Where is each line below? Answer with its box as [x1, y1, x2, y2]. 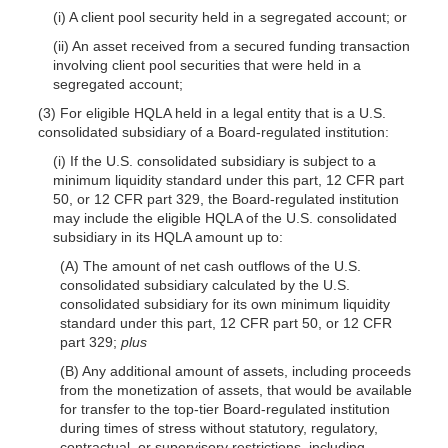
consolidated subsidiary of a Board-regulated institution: [37, 123, 389, 140]
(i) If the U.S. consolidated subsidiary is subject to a [52, 152, 376, 169]
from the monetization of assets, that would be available [60, 381, 413, 398]
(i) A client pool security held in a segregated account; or [52, 8, 407, 25]
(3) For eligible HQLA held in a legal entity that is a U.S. [37, 104, 386, 121]
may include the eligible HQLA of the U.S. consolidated [52, 209, 397, 226]
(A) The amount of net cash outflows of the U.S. [60, 257, 362, 274]
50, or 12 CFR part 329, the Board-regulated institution [52, 190, 399, 207]
